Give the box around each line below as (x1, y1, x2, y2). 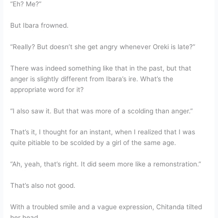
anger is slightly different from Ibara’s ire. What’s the (10, 74, 174, 83)
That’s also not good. (10, 182, 76, 190)
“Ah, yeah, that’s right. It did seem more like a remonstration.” (10, 160, 201, 168)
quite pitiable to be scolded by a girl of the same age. (10, 139, 177, 147)
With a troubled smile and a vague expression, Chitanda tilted (10, 203, 202, 211)
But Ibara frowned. (10, 21, 69, 29)
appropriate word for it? (10, 85, 84, 93)
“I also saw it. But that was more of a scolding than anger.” (10, 107, 193, 115)
